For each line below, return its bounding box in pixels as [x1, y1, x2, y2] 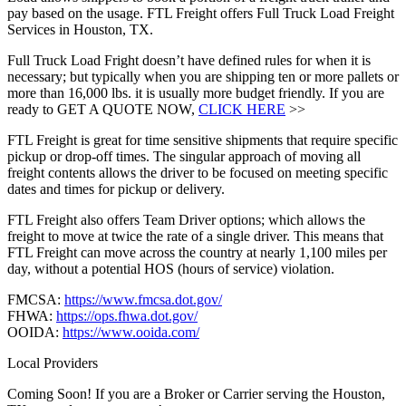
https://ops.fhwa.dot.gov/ [56, 307, 198, 324]
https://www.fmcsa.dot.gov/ [64, 291, 222, 307]
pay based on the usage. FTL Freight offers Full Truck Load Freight [7, 5, 394, 21]
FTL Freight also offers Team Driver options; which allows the [7, 211, 365, 227]
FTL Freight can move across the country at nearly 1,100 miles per [7, 244, 387, 260]
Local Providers [7, 354, 98, 371]
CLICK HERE [198, 101, 285, 117]
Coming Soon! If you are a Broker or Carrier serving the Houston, [7, 385, 385, 401]
